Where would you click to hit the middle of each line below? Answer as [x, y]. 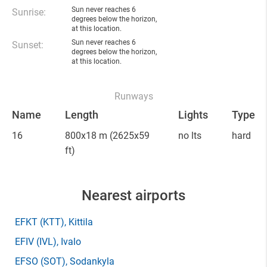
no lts [190, 136]
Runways [133, 96]
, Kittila [79, 222]
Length [82, 115]
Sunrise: [29, 12]
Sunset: [28, 45]
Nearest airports [133, 195]
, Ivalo [69, 242]
